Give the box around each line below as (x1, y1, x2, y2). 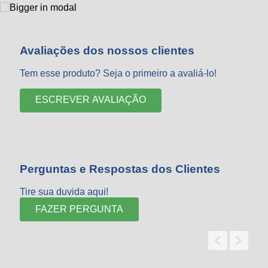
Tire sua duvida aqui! (20, 187, 108, 197)
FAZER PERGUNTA (35, 203, 123, 214)
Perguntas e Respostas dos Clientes (20, 163, 220, 176)
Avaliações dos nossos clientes (20, 44, 194, 57)
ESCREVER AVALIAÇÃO (35, 95, 146, 105)
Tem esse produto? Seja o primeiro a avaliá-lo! (20, 68, 217, 78)
